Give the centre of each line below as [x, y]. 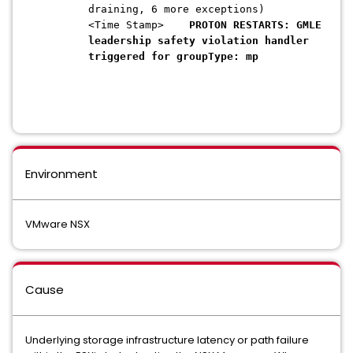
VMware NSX [58, 224]
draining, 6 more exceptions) [176, 9]
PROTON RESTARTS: [240, 25]
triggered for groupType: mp [173, 56]
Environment [61, 174]
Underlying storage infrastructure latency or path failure [167, 340]
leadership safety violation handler [199, 41]
